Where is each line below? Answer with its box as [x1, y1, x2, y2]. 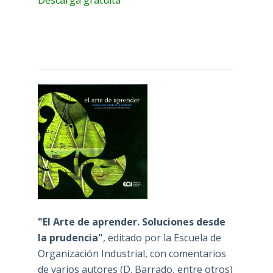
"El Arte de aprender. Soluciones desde [37, 214, 225, 229]
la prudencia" [37, 230, 103, 244]
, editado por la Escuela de [102, 230, 221, 244]
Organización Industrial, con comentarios [37, 246, 226, 260]
